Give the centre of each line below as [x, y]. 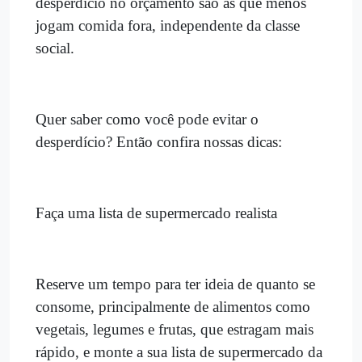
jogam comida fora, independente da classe [168, 25]
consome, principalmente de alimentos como [173, 306]
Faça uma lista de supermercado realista [156, 213]
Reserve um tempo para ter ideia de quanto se [175, 284]
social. [55, 48]
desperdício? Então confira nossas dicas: [159, 141]
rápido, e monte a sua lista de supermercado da [179, 351]
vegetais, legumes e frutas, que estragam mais [175, 329]
